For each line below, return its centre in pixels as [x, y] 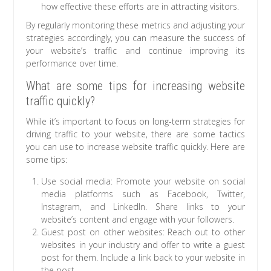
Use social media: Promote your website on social [143, 181]
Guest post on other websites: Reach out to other [143, 232]
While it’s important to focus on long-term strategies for [135, 121]
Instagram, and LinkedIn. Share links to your [143, 206]
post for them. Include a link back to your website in [143, 257]
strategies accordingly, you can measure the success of [135, 38]
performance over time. [72, 63]
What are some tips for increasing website [135, 86]
